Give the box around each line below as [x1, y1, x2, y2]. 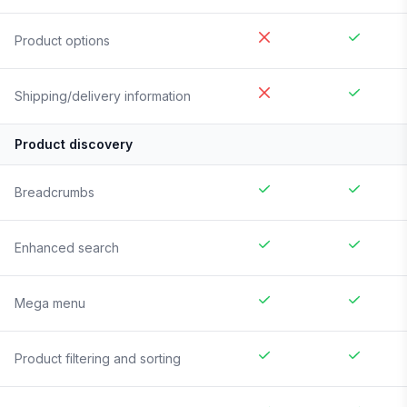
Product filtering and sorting [15, 351, 181, 367]
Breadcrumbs [15, 184, 94, 201]
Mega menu [15, 295, 85, 312]
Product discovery [15, 136, 133, 153]
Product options [15, 33, 110, 49]
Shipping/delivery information [15, 88, 191, 104]
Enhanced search [15, 240, 119, 256]
